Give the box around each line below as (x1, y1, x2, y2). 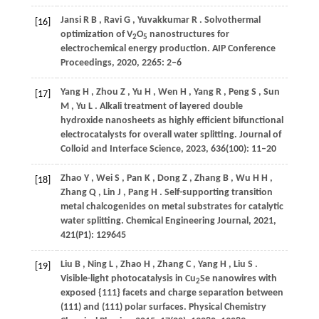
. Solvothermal (199, 15, 261, 26)
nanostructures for (147, 29, 229, 40)
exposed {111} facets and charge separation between (60, 288, 283, 298)
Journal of (239, 130, 281, 140)
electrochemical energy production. (60, 43, 212, 54)
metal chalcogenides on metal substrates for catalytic (60, 202, 283, 212)
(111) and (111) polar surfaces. (60, 302, 189, 313)
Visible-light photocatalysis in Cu (60, 273, 196, 284)
